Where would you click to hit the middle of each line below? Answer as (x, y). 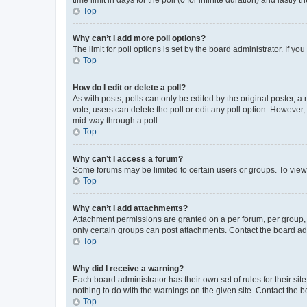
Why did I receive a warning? (128, 268)
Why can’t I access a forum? (128, 159)
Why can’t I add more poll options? (139, 38)
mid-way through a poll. (116, 120)
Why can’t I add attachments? (130, 208)
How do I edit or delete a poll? (129, 87)
